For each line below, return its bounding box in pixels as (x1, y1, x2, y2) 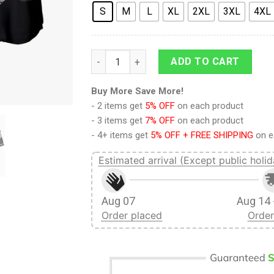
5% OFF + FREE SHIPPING (150, 130, 253, 141)
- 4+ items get (91, 130, 150, 141)
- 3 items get (91, 115, 145, 127)
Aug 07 (102, 194, 135, 208)
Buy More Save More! (91, 86, 183, 97)
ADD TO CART (171, 56, 240, 67)
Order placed (102, 209, 162, 222)
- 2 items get (91, 100, 145, 112)
